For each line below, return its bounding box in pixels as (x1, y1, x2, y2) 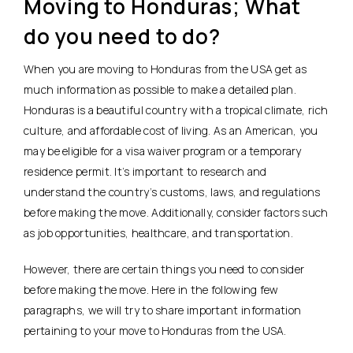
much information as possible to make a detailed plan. (24, 81, 296, 97)
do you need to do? (24, 21, 221, 50)
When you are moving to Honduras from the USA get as (24, 61, 307, 76)
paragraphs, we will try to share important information (24, 302, 302, 318)
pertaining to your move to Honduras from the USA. (24, 322, 287, 338)
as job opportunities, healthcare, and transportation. (24, 225, 293, 240)
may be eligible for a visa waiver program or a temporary (24, 143, 302, 158)
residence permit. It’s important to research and (24, 163, 267, 179)
